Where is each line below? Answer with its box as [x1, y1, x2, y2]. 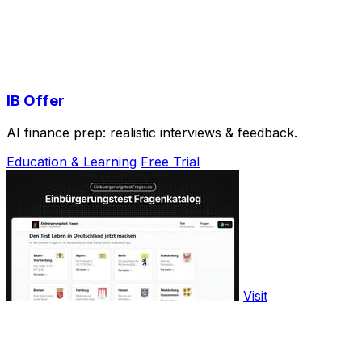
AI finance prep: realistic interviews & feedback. [6, 124, 297, 141]
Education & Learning [6, 154, 137, 170]
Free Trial [141, 154, 200, 170]
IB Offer [6, 90, 65, 110]
